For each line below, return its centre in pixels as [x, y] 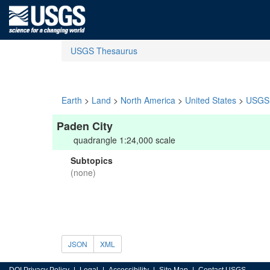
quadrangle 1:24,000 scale [124, 140]
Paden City [85, 126]
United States [211, 100]
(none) [83, 172]
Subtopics [92, 160]
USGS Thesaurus [104, 51]
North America [148, 100]
